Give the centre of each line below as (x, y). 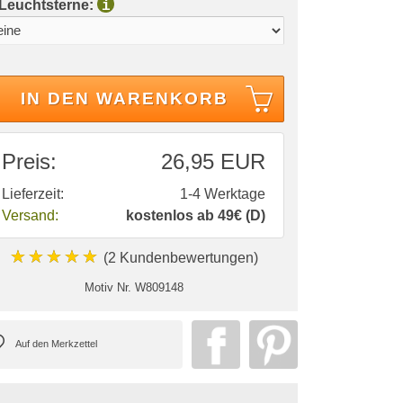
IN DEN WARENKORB (125, 98)
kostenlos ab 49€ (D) (196, 215)
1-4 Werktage (223, 193)
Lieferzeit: (33, 193)
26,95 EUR (213, 161)
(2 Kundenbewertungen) (179, 257)
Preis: (29, 161)
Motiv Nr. (107, 287)
